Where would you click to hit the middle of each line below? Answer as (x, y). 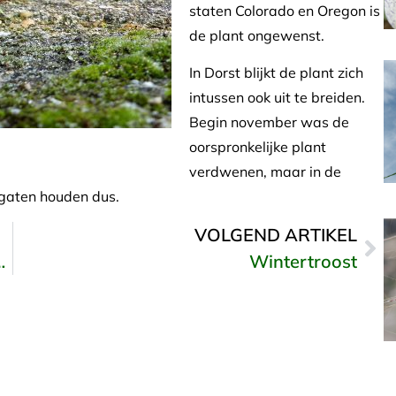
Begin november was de (269, 122)
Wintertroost (303, 261)
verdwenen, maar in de (265, 172)
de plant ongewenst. (257, 35)
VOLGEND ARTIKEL (276, 234)
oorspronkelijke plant (258, 147)
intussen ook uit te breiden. (277, 98)
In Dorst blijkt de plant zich (276, 73)
